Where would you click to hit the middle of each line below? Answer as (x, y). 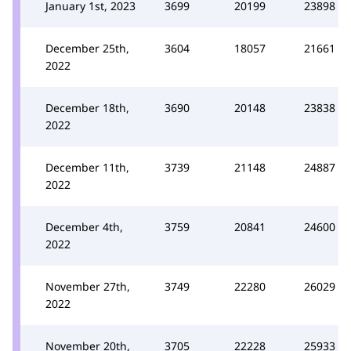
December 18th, (87, 107)
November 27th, (88, 286)
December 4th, (84, 226)
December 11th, (87, 167)
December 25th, (87, 48)
